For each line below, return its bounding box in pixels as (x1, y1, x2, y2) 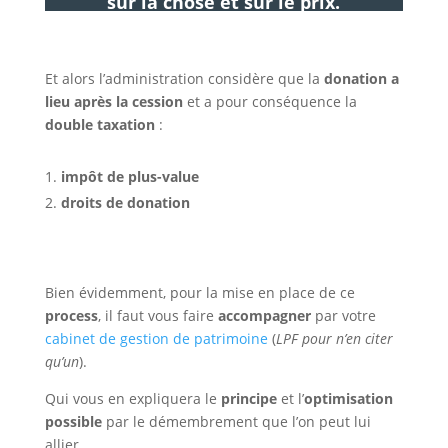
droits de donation (60, 193, 190, 212)
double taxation (44, 115, 155, 134)
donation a (323, 69, 399, 88)
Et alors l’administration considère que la (44, 69, 324, 88)
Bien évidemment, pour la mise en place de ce (44, 283, 355, 302)
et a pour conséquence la (182, 92, 357, 111)
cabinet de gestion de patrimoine (44, 329, 268, 348)
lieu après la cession (44, 92, 183, 111)
